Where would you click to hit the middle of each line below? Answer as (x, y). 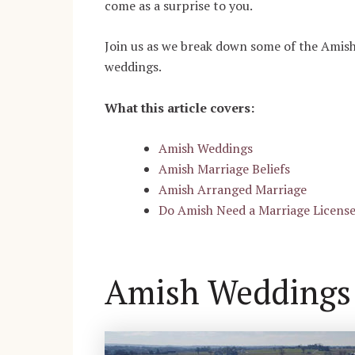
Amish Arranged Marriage (233, 190)
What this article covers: (179, 107)
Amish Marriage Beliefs (224, 169)
